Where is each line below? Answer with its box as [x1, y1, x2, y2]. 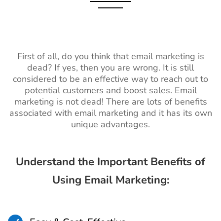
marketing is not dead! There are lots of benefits [14, 96, 207, 108]
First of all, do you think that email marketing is [17, 50, 204, 63]
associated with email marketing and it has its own [9, 107, 212, 119]
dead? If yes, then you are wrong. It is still [27, 62, 194, 74]
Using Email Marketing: [52, 173, 169, 188]
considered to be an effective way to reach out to [13, 73, 208, 85]
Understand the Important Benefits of [16, 154, 205, 170]
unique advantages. [71, 118, 150, 131]
